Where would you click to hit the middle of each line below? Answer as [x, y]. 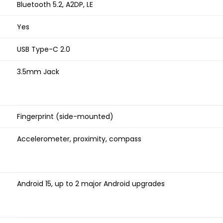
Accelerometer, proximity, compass [79, 139]
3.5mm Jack [38, 72]
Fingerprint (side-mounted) [65, 117]
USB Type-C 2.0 [44, 50]
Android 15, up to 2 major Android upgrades [91, 184]
